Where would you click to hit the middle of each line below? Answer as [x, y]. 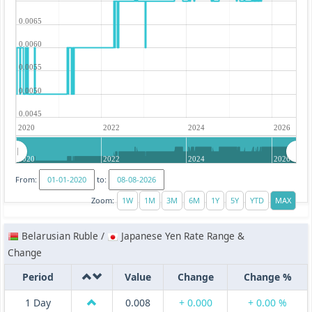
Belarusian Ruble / [64, 236]
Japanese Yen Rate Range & [181, 236]
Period [38, 277]
